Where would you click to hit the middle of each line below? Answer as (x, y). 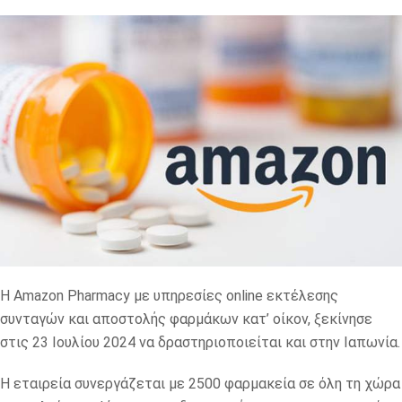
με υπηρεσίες (180, 296)
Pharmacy (99, 296)
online (245, 296)
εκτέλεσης (302, 296)
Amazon (39, 296)
